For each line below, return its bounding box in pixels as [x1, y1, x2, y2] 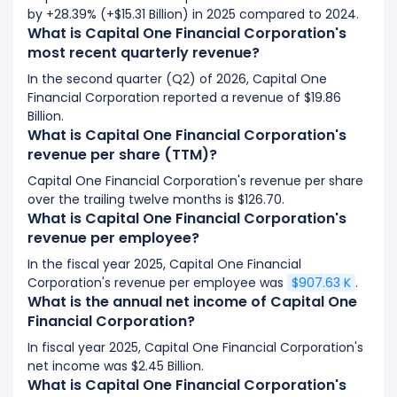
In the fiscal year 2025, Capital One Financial [27, 255, 301, 273]
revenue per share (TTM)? [27, 144, 217, 165]
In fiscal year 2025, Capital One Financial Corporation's [27, 339, 363, 356]
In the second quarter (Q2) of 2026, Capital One [27, 70, 327, 88]
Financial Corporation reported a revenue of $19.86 [27, 89, 341, 106]
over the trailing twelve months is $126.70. [27, 191, 284, 208]
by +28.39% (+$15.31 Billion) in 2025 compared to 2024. [27, 5, 359, 23]
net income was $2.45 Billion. [27, 357, 204, 375]
